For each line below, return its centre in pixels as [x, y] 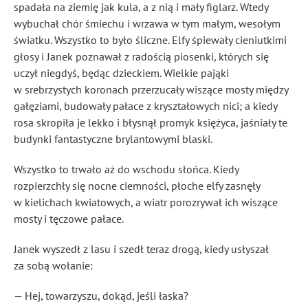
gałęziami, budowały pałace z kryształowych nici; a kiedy [145, 106]
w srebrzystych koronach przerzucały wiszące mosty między [151, 89]
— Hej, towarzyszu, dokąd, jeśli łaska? [101, 296]
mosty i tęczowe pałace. [69, 219]
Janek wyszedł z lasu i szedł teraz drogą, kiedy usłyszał [141, 249]
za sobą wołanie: [53, 265]
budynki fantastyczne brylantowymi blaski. [113, 139]
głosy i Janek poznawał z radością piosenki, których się [141, 56]
